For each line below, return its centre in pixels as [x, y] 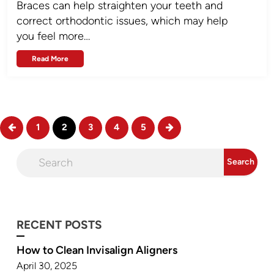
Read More [50, 59]
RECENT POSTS [59, 225]
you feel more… [53, 36]
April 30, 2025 [47, 266]
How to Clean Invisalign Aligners [97, 250]
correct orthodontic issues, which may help [122, 21]
